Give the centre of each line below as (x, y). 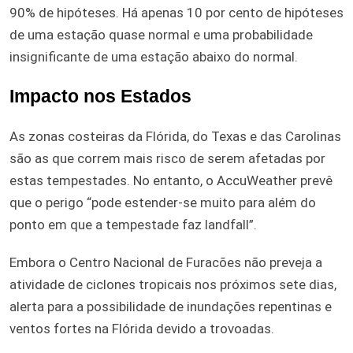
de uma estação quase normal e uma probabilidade (161, 34)
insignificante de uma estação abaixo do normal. (154, 56)
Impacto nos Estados (100, 96)
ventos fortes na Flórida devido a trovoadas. (142, 328)
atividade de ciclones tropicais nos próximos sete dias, (173, 284)
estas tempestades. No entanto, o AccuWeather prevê (171, 180)
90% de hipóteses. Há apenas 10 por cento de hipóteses (176, 12)
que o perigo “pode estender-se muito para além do (163, 202)
